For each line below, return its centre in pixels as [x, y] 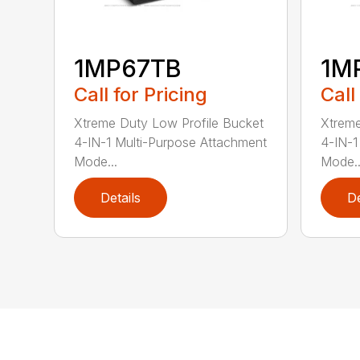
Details [121, 198]
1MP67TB [128, 69]
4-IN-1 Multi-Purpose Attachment [171, 143]
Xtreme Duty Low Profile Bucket [169, 123]
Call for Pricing [141, 95]
